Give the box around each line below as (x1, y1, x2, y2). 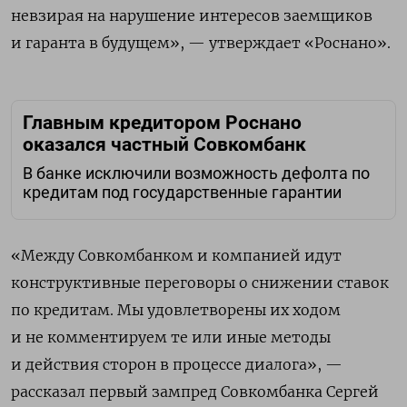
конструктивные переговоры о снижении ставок (11, 273, 389, 292)
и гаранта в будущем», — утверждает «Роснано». (11, 34, 391, 53)
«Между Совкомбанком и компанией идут (11, 245, 342, 264)
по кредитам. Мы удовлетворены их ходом (11, 300, 341, 319)
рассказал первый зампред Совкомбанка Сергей (11, 382, 379, 401)
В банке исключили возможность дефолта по (23, 164, 370, 184)
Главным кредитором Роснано (23, 112, 302, 134)
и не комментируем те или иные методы (11, 327, 331, 346)
